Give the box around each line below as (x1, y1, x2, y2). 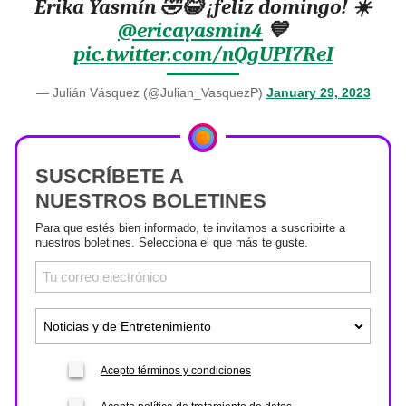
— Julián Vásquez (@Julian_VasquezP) (35, 85, 266, 100)
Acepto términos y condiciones (101, 364, 251, 377)
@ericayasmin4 (118, 18, 263, 43)
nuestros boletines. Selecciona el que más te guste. (35, 236, 308, 249)
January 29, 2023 (266, 85, 371, 100)
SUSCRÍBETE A (35, 165, 184, 188)
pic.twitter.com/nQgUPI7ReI (72, 42, 333, 66)
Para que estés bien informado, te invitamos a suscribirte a (35, 221, 345, 235)
